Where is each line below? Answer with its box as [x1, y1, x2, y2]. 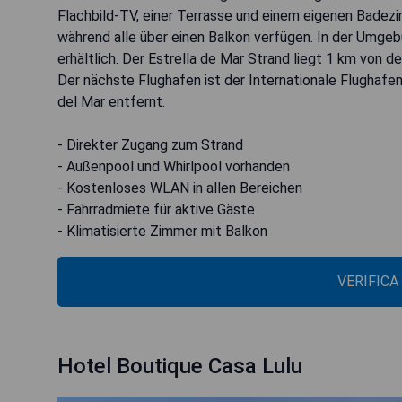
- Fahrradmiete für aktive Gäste [57, 200, 255, 218]
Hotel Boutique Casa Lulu [57, 353, 302, 379]
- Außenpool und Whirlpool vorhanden [57, 157, 290, 175]
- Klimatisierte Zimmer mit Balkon [57, 222, 267, 240]
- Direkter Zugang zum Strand [57, 135, 243, 153]
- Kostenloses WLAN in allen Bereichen [57, 179, 302, 197]
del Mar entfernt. [57, 92, 165, 110]
